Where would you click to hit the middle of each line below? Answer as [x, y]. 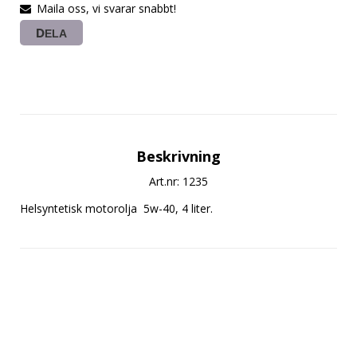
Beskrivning [178, 157]
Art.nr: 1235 [178, 182]
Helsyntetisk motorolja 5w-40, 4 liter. [116, 209]
